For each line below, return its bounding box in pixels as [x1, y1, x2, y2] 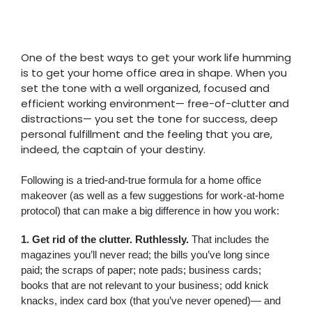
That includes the [192, 233, 269, 245]
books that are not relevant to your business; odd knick [21, 279, 269, 291]
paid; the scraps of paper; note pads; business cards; [21, 264, 261, 276]
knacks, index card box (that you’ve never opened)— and [21, 295, 281, 306]
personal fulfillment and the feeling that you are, [21, 127, 272, 141]
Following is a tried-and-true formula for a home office [21, 174, 261, 186]
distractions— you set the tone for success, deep [21, 111, 278, 126]
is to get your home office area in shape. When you [21, 65, 287, 80]
